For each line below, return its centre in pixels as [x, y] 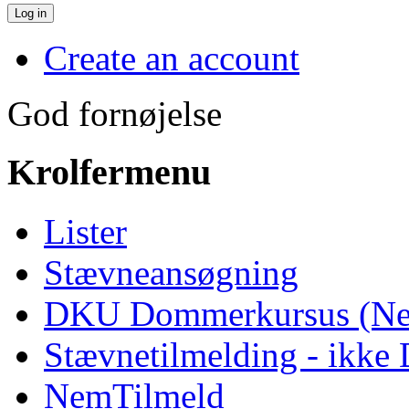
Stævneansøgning [171, 272]
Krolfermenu [109, 173]
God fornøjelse [115, 113]
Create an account [172, 58]
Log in [31, 13]
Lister [85, 231]
